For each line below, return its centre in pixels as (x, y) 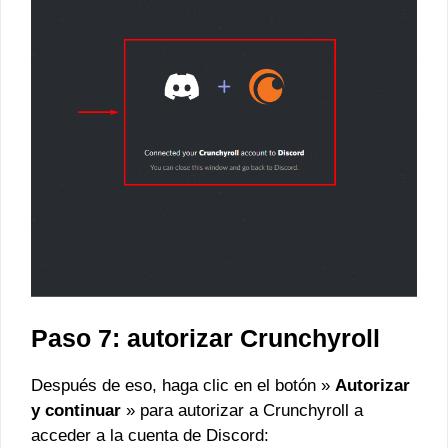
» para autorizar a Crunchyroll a (242, 410)
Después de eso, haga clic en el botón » (183, 385)
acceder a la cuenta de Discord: (150, 435)
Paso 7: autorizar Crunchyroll (205, 337)
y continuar (76, 410)
